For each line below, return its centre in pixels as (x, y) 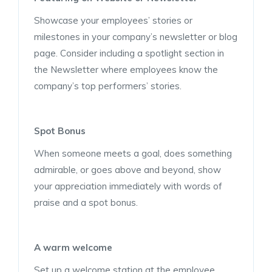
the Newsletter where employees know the (126, 69)
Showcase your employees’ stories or (113, 20)
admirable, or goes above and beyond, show (127, 169)
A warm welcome (73, 247)
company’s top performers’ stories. (108, 86)
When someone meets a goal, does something (133, 153)
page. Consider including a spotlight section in (129, 53)
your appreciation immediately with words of (128, 186)
